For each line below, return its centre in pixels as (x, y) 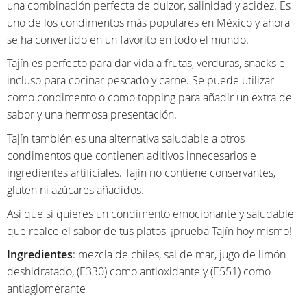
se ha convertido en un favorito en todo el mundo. (128, 39)
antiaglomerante (46, 289)
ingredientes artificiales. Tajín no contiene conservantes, (141, 173)
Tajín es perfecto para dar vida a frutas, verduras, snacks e (146, 63)
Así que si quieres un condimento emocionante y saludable (150, 213)
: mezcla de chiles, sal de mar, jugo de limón (179, 255)
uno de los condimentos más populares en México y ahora (148, 22)
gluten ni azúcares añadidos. (75, 190)
